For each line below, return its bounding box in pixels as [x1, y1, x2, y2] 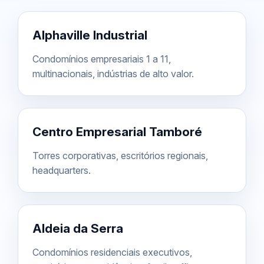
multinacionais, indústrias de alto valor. [32, 67, 194, 80]
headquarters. [32, 164, 91, 176]
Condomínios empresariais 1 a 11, [32, 52, 171, 65]
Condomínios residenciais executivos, [32, 246, 192, 258]
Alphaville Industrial [32, 27, 147, 42]
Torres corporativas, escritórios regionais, [32, 149, 208, 161]
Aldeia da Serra [32, 220, 123, 236]
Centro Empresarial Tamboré [32, 124, 202, 139]
